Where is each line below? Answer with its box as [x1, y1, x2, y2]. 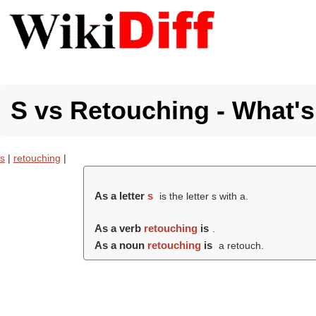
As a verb [95, 222, 145, 234]
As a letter [95, 190, 148, 202]
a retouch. [216, 240, 265, 251]
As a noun [95, 239, 148, 251]
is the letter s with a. [157, 190, 249, 202]
